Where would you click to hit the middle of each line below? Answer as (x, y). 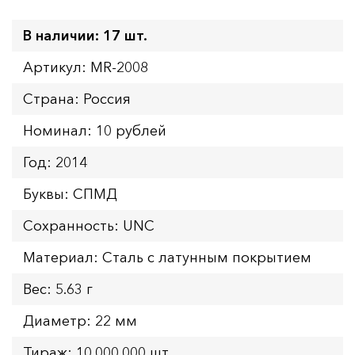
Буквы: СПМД (70, 194)
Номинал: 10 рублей (95, 130)
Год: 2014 (55, 162)
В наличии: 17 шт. (85, 35)
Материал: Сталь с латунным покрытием (167, 257)
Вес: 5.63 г (58, 289)
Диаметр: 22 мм (80, 321)
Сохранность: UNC (89, 225)
